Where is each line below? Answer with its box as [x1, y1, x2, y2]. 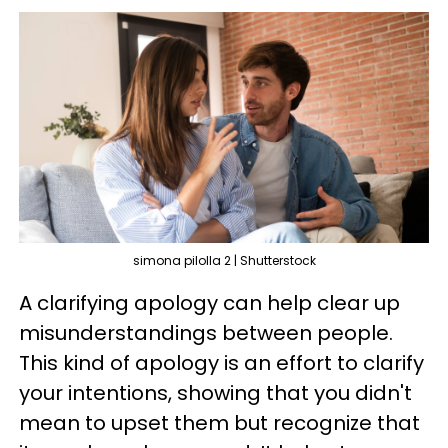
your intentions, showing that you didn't [19, 378, 412, 407]
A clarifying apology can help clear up [19, 288, 400, 317]
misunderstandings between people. [19, 318, 393, 347]
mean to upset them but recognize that [19, 408, 420, 437]
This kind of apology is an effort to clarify [19, 348, 424, 377]
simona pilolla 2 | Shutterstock [132, 251, 316, 269]
